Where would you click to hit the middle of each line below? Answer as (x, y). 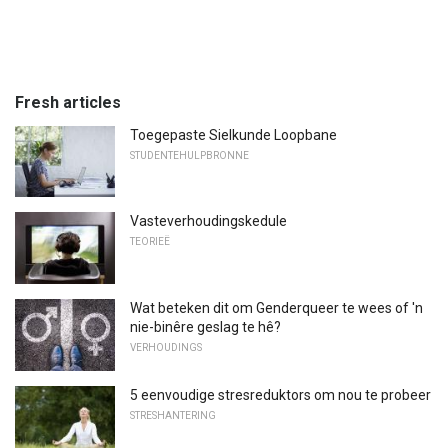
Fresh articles (68, 102)
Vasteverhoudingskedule (208, 221)
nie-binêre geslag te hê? (205, 327)
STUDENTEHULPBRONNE (189, 155)
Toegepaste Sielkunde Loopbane (233, 134)
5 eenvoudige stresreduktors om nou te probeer (280, 394)
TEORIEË (150, 242)
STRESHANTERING (173, 415)
